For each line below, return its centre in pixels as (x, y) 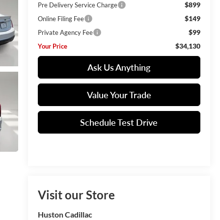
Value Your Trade (119, 95)
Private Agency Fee (65, 32)
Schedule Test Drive (119, 122)
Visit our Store (76, 195)
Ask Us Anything (119, 67)
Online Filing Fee (61, 18)
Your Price (52, 46)
